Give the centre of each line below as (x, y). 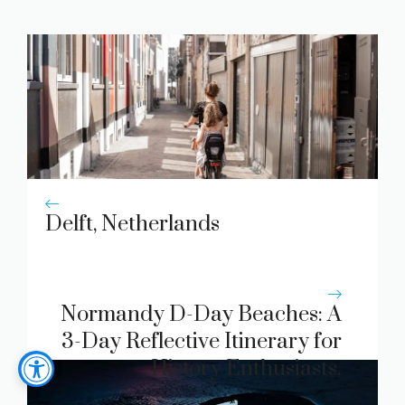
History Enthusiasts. (246, 369)
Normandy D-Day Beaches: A (201, 315)
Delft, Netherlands (132, 225)
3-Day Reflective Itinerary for (202, 342)
